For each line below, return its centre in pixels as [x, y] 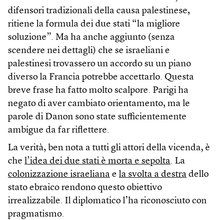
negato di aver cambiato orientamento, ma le [99, 104]
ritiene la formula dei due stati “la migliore [94, 25]
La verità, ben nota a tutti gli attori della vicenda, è [109, 148]
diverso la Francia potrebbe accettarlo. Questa [101, 78]
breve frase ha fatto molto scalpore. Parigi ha [98, 91]
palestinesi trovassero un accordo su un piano [99, 64]
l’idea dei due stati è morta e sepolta [97, 162]
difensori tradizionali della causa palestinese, [99, 11]
